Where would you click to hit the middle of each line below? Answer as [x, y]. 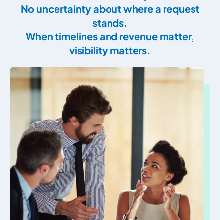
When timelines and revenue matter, [110, 36]
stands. [110, 23]
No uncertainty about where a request [110, 9]
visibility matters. [110, 50]
